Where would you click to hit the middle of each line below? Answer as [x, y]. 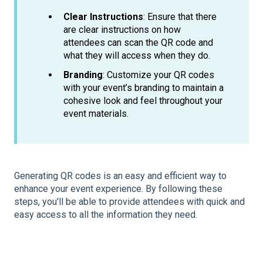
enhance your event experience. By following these [118, 189]
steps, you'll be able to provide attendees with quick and [129, 202]
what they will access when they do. [137, 55]
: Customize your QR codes [159, 75]
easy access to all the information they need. [106, 215]
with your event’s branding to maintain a [144, 87]
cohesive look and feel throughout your [143, 100]
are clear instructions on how [122, 29]
